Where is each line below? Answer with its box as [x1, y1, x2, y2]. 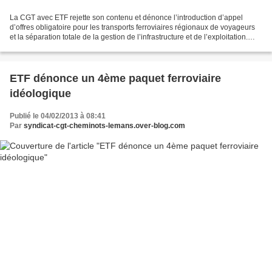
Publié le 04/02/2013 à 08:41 [10, 111, 106, 120]
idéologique [10, 87, 71, 100]
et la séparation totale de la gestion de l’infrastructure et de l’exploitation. [10, 32, 248, 41]
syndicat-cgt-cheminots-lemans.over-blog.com [24, 121, 185, 130]
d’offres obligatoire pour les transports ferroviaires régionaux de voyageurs [10, 22, 255, 32]
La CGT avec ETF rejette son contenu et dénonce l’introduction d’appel [10, 13, 243, 22]
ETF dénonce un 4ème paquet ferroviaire [10, 72, 221, 84]
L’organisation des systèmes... [10, 42, 109, 51]
